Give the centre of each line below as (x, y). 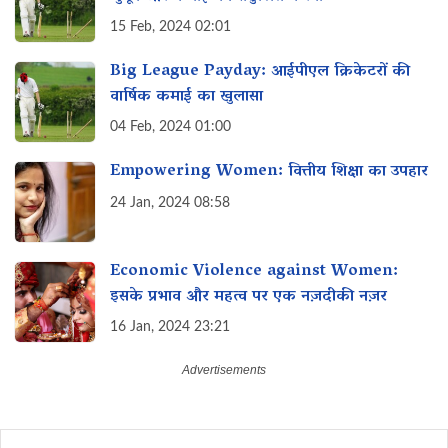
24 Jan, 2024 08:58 (170, 202)
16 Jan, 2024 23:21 (170, 326)
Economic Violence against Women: (254, 272)
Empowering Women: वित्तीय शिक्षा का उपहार (269, 172)
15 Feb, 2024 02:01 (170, 26)
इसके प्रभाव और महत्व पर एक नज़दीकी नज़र (248, 296)
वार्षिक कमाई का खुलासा (186, 96)
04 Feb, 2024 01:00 (170, 126)
